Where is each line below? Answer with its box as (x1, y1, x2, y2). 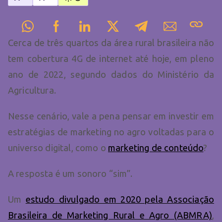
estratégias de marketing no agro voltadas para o (8, 127, 214, 137)
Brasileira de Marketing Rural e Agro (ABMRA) (8, 210, 212, 221)
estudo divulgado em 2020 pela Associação (25, 194, 214, 205)
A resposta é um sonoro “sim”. (8, 168, 135, 179)
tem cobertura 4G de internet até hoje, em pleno (8, 54, 214, 64)
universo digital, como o (8, 143, 109, 153)
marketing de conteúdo (108, 143, 204, 153)
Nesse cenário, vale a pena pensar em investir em (8, 111, 214, 121)
